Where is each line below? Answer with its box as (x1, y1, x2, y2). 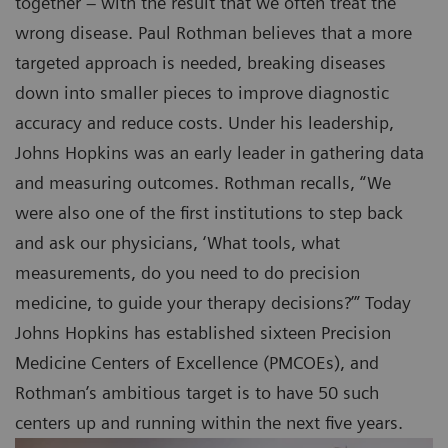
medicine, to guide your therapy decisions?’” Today (15, 292, 411, 314)
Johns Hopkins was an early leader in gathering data (15, 142, 424, 164)
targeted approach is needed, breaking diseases (15, 52, 386, 74)
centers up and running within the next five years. (15, 412, 403, 434)
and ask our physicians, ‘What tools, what (15, 232, 340, 254)
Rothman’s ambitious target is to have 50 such (15, 382, 379, 404)
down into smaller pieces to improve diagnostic (15, 82, 389, 104)
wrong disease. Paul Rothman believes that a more (15, 22, 412, 44)
